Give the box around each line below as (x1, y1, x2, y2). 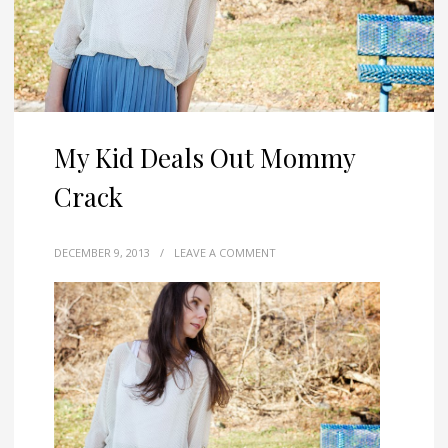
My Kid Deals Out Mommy (54, 140, 355, 176)
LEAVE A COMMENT (174, 245, 276, 261)
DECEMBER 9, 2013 (54, 245, 150, 261)
